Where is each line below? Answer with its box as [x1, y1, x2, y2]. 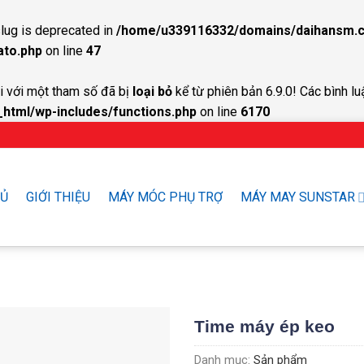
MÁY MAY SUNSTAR [240, 189, 355, 205]
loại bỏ [132, 84, 172, 99]
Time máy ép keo [194, 317, 335, 336]
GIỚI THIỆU [25, 189, 90, 205]
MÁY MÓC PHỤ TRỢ [107, 189, 223, 205]
